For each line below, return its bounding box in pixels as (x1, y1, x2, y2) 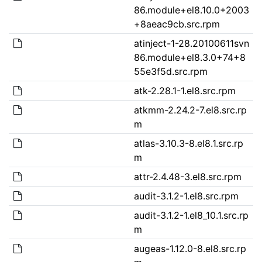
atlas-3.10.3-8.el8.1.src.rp (133, 137, 243, 149)
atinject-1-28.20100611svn (133, 37, 249, 49)
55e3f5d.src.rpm (133, 65, 208, 77)
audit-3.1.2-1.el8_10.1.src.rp (133, 209, 249, 221)
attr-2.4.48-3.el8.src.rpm (133, 170, 242, 182)
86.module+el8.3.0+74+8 (133, 51, 246, 63)
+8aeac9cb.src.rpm (133, 18, 220, 30)
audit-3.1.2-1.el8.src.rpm (133, 189, 239, 202)
